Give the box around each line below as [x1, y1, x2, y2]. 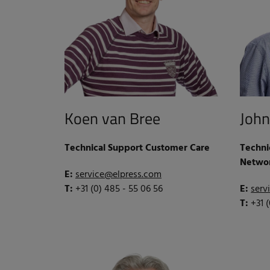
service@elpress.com [75, 167, 162, 183]
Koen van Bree [64, 107, 160, 131]
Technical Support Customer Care [64, 140, 210, 157]
